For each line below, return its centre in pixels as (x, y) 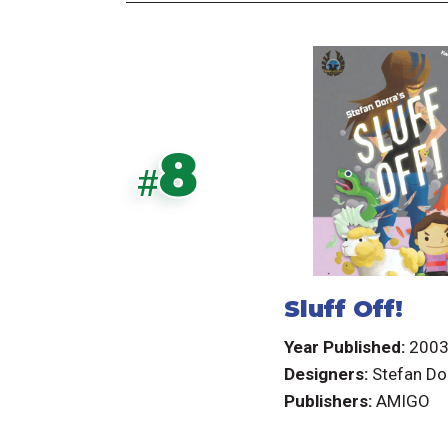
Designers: (325, 373)
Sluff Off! (343, 309)
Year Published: (344, 346)
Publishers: (327, 400)
